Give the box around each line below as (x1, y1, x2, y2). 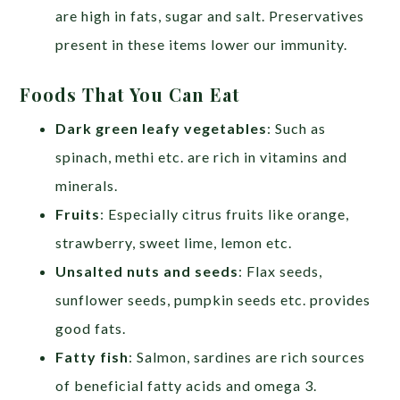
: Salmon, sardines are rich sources (129, 347, 366, 365)
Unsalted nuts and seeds (55, 262, 239, 279)
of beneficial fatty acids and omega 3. (55, 376, 318, 394)
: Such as (267, 119, 327, 137)
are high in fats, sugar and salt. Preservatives (55, 6, 365, 24)
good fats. (55, 319, 127, 337)
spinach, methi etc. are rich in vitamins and (55, 147, 348, 165)
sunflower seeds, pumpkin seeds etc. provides (55, 290, 371, 308)
